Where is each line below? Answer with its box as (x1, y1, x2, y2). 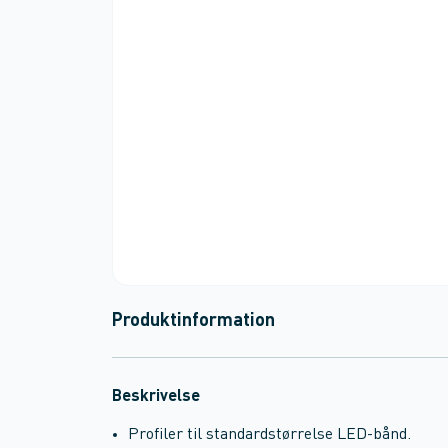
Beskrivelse (112, 389, 200, 405)
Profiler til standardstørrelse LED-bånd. (128, 427, 411, 443)
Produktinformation (112, 312, 275, 330)
